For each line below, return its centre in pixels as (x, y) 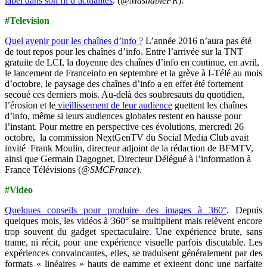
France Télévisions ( (43, 169)
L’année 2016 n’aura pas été (197, 41)
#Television (27, 20)
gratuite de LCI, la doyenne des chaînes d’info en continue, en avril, (132, 62)
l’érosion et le (30, 105)
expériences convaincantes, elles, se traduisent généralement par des (133, 253)
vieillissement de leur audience (114, 105)
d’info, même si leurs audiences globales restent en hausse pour (123, 116)
